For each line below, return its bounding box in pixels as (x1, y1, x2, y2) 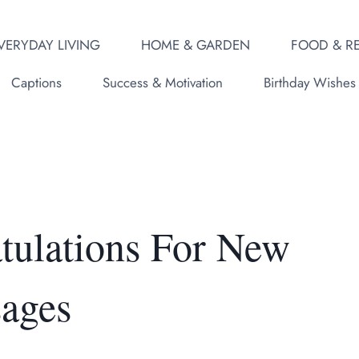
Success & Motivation (102, 73, 223, 93)
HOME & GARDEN (140, 34, 250, 54)
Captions (10, 73, 62, 93)
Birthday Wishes (263, 73, 356, 93)
